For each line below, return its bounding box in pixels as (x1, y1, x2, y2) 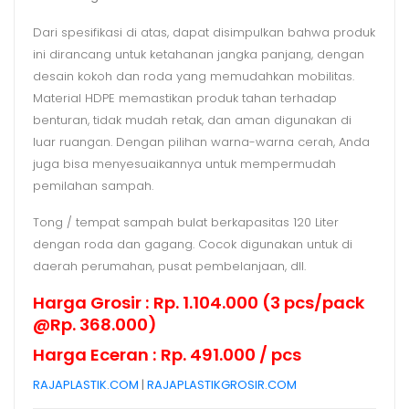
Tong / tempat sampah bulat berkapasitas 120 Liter (33, 213, 339, 231)
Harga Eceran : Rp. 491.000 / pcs (33, 343, 301, 367)
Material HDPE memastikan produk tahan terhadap (33, 89, 337, 107)
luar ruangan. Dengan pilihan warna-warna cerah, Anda (33, 132, 370, 151)
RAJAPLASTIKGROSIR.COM (147, 376, 297, 394)
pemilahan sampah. (33, 176, 153, 194)
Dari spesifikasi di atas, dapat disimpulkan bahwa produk (33, 23, 375, 41)
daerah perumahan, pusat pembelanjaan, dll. (33, 257, 306, 275)
